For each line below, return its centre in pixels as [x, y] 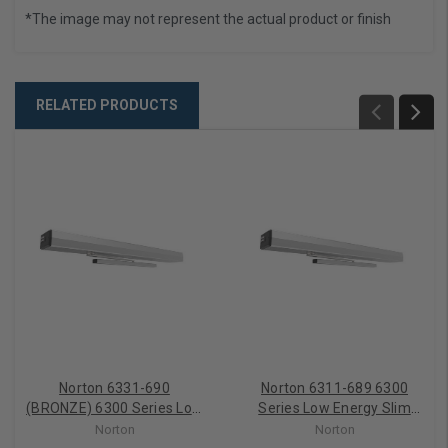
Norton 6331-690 [114, 387]
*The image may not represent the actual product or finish [208, 19]
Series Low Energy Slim [334, 407]
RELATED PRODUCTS [107, 105]
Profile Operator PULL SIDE [334, 427]
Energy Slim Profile [114, 427]
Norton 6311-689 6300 [334, 387]
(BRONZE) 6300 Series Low [114, 407]
